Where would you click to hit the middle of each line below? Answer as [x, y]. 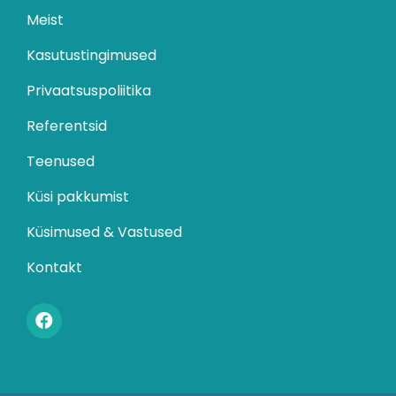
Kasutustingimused [91, 55]
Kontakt [54, 267]
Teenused [61, 161]
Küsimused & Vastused [104, 232]
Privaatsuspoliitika [89, 90]
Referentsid [67, 126]
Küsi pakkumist [78, 196]
